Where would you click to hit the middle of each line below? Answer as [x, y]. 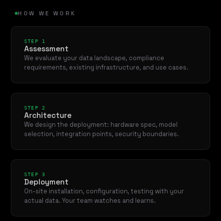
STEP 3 [35, 174]
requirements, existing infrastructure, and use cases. [106, 67]
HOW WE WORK [47, 14]
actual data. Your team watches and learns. [90, 200]
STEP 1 [35, 41]
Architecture [48, 115]
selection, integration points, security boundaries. [101, 134]
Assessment [46, 48]
